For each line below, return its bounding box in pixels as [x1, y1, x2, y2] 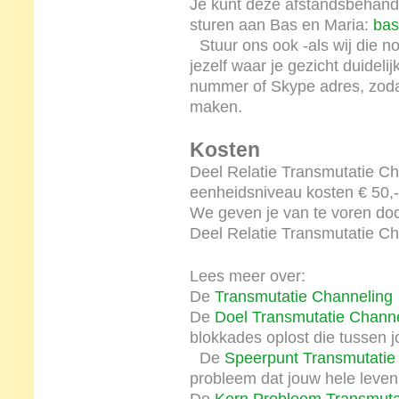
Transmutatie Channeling [214, 288, 393, 305]
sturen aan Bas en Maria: [189, 16, 373, 34]
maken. [189, 98, 242, 116]
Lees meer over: [189, 267, 315, 285]
